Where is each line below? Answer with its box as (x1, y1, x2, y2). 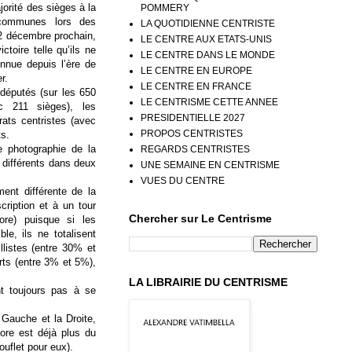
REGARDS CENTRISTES (141, 143, 250, 155)
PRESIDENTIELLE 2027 (141, 112, 245, 123)
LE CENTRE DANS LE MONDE (141, 49, 275, 60)
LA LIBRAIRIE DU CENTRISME (129, 275, 288, 288)
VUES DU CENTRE (141, 174, 225, 186)
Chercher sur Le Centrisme (129, 211, 272, 225)
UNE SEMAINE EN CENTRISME (141, 159, 280, 170)
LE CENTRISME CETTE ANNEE (141, 96, 278, 108)
